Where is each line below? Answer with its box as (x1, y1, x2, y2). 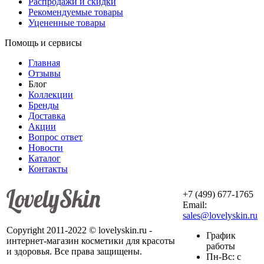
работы (206, 240, 235, 251)
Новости (28, 142, 63, 153)
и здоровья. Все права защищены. (6, 246, 142, 256)
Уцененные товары (28, 17, 105, 28)
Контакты (28, 163, 68, 174)
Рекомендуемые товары (28, 6, 123, 17)
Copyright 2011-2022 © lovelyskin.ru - (6, 225, 152, 235)
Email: (183, 199, 207, 210)
